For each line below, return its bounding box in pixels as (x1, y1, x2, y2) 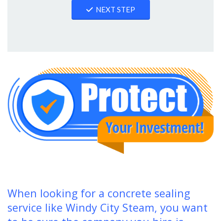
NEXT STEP (95, 5, 135, 14)
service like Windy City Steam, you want (7, 200, 208, 215)
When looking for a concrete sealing (7, 185, 190, 200)
